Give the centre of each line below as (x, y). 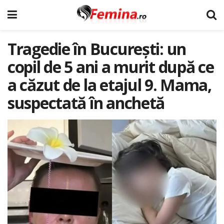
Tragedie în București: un (97, 49)
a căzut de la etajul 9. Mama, (109, 85)
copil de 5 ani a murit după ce (111, 67)
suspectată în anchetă (86, 103)
